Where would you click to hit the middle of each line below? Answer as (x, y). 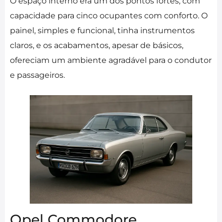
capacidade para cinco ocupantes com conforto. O (109, 16)
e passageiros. (37, 75)
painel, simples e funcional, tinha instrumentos (102, 31)
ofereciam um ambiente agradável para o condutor (111, 60)
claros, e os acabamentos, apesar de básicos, (97, 46)
